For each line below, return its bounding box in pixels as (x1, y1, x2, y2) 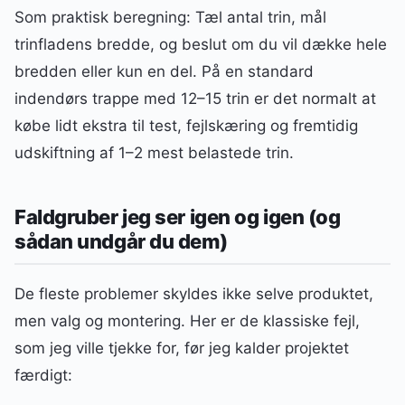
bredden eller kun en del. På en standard (14, 62, 314, 81)
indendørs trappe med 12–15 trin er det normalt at (14, 89, 376, 108)
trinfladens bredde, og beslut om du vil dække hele (14, 35, 387, 54)
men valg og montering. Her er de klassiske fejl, (14, 311, 360, 330)
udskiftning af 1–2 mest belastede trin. (14, 144, 294, 163)
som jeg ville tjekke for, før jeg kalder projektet (14, 338, 349, 357)
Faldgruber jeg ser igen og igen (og (14, 204, 341, 229)
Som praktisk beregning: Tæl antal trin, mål (14, 8, 326, 27)
